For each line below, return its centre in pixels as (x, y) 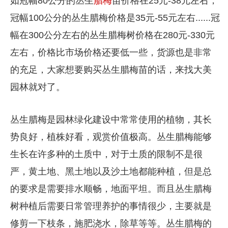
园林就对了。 (37, 87)
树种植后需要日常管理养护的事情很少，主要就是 (111, 206)
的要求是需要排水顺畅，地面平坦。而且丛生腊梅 (111, 189)
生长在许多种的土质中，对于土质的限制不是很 (106, 154)
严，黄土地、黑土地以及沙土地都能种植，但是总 (111, 171)
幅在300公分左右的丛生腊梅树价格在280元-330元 (112, 35)
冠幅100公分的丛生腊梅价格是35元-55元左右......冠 (115, 18)
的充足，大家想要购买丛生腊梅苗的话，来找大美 (111, 69)
